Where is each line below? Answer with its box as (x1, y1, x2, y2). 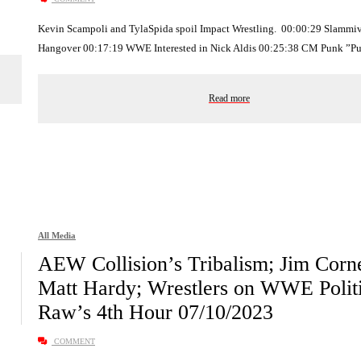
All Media (38, 230, 76, 241)
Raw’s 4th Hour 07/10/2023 (38, 301, 273, 325)
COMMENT (52, 337, 95, 346)
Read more (209, 93, 250, 105)
